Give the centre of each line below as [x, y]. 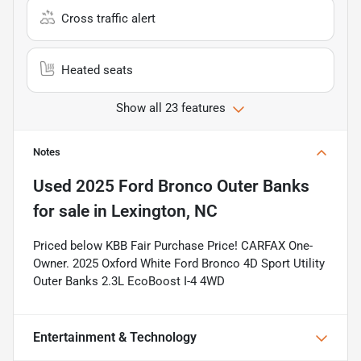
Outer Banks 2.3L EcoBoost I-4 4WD [129, 281]
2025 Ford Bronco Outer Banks [193, 186]
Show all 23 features [171, 108]
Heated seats [97, 70]
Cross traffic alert [108, 18]
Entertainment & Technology [115, 337]
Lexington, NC [164, 211]
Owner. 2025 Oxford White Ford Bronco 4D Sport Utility [179, 263]
